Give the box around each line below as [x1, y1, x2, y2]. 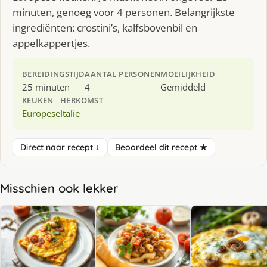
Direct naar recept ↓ [20, 141, 100, 153]
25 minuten [22, 80, 70, 93]
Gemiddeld [160, 80, 206, 93]
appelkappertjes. [13, 36, 90, 50]
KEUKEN [22, 94, 54, 105]
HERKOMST [60, 94, 104, 105]
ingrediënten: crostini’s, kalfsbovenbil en [13, 20, 197, 35]
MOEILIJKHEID [160, 68, 216, 79]
